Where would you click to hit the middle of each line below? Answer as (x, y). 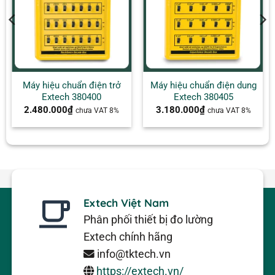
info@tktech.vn (133, 254)
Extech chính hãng (128, 237)
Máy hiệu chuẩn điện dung (203, 86)
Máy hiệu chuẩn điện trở (72, 86)
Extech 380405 (203, 97)
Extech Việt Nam (126, 202)
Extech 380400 (72, 97)
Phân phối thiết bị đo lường (149, 219)
